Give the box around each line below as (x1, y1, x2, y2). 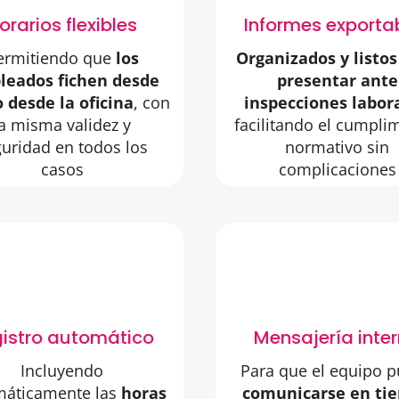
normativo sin (285, 136, 389, 159)
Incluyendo (20, 360, 103, 382)
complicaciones (278, 159, 396, 181)
